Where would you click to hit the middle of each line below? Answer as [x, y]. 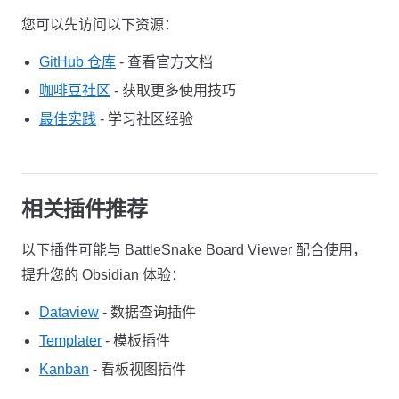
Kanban [64, 369]
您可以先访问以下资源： [100, 24]
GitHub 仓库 [77, 62]
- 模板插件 [136, 341]
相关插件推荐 [85, 209]
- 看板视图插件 [138, 369]
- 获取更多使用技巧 [173, 90]
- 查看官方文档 [164, 62]
